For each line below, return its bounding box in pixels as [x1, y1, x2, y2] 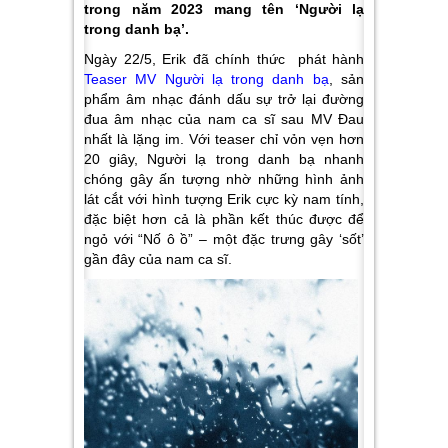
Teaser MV [84, 71, 165, 87]
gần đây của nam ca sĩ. [84, 251, 232, 267]
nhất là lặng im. [84, 131, 184, 147]
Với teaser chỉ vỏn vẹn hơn [184, 131, 364, 147]
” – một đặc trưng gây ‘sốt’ [188, 231, 365, 247]
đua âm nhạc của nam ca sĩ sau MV [84, 111, 332, 127]
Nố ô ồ [143, 231, 189, 247]
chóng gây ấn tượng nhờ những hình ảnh [84, 171, 364, 187]
